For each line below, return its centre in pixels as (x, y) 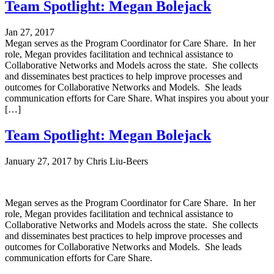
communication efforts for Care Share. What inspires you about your (137, 98)
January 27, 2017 (38, 161)
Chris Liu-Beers (117, 161)
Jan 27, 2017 (30, 32)
